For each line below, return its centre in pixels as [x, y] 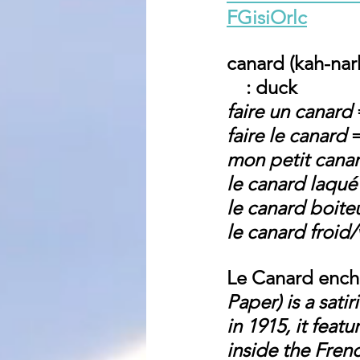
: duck [272, 87]
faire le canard [286, 135]
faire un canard [289, 111]
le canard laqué [292, 183]
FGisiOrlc [267, 17]
